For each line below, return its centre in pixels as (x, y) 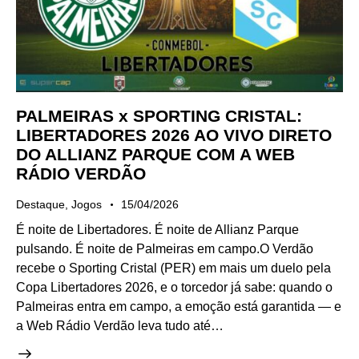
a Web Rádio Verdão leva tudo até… (120, 326)
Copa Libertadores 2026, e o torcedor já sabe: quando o (174, 288)
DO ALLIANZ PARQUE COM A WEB (155, 154)
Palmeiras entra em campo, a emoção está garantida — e (179, 307)
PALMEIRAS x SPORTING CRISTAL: (159, 115)
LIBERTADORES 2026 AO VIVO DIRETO (174, 135)
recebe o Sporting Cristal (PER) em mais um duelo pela (173, 268)
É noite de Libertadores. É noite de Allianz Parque (157, 230)
